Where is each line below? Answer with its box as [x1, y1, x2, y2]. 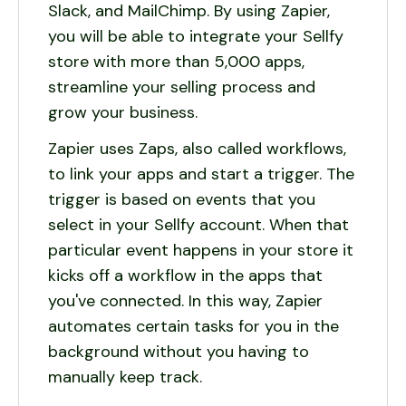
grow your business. [48, 101, 202, 123]
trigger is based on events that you [48, 188, 315, 210]
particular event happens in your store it [48, 239, 353, 261]
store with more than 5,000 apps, [48, 51, 304, 72]
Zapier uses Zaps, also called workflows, [48, 138, 346, 159]
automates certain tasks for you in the [48, 315, 339, 337]
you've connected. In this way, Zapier [48, 290, 323, 312]
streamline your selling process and [48, 76, 315, 98]
